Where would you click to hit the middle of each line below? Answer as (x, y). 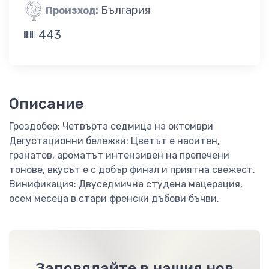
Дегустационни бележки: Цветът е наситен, (114, 141)
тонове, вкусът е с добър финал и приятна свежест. (132, 170)
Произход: (72, 10)
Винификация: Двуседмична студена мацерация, (126, 184)
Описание (46, 104)
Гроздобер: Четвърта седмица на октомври (111, 127)
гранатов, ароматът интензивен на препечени (119, 156)
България (125, 10)
